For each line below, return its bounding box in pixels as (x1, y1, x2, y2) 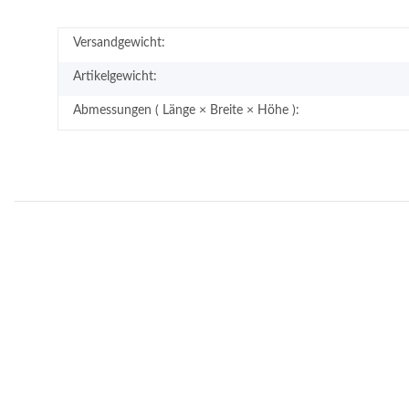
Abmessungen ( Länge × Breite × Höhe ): (73, 103, 299, 117)
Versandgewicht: (73, 36, 165, 49)
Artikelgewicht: (73, 69, 157, 83)
